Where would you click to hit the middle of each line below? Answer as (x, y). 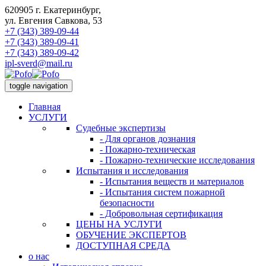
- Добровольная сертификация (161, 213)
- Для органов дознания (148, 139)
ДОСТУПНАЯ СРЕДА (123, 246)
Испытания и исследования (132, 171)
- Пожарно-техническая (148, 149)
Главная (45, 107)
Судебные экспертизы (121, 128)
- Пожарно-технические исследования (177, 160)
